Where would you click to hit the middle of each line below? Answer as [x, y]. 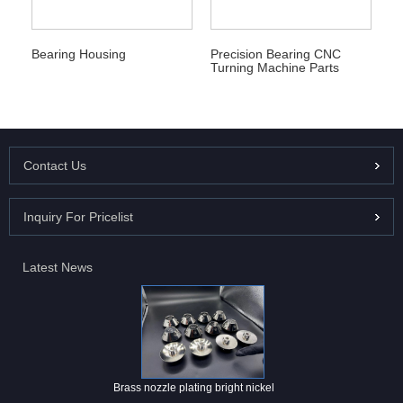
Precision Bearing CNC [275, 54]
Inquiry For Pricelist [78, 216]
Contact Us [55, 165]
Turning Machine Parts [274, 67]
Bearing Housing [78, 54]
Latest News [58, 267]
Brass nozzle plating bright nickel [193, 387]
